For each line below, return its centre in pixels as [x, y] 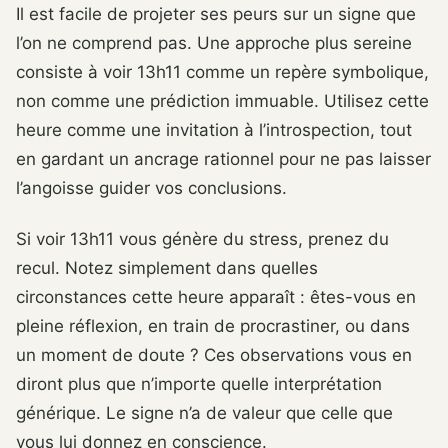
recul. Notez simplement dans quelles [167, 267]
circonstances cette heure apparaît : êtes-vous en [216, 296]
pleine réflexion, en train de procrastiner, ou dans [213, 325]
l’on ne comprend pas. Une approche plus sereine [214, 42]
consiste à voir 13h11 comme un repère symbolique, [222, 71]
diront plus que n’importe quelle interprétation [199, 383]
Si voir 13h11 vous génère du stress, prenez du [202, 238]
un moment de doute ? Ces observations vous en [214, 354]
